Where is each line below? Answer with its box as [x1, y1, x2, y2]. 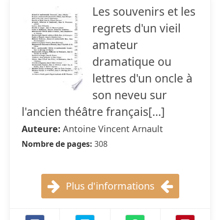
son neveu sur [92, 87, 167, 103]
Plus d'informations [65, 179, 155, 192]
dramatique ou [92, 54, 171, 69]
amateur [92, 37, 138, 53]
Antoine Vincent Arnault [63, 123, 163, 135]
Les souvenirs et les [92, 3, 195, 19]
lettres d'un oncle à [92, 70, 192, 86]
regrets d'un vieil [92, 20, 181, 36]
